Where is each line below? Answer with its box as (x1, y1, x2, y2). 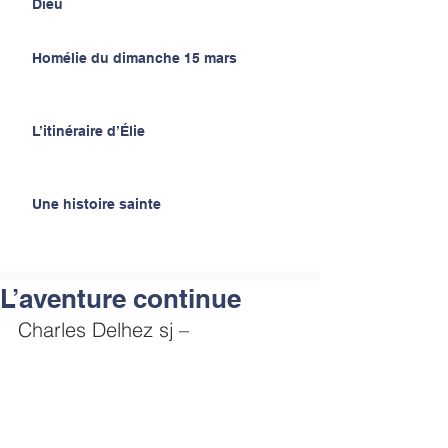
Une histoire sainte (32, 196, 161, 212)
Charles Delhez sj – (18, 317, 189, 342)
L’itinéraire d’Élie (32, 123, 145, 139)
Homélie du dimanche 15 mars (32, 50, 237, 66)
